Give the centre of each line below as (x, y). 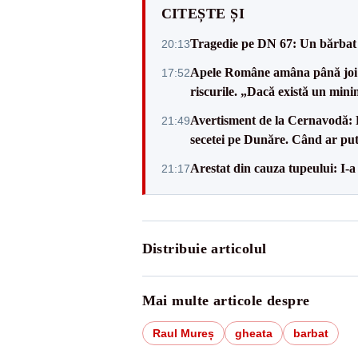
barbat (310, 333)
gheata (253, 333)
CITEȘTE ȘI (203, 13)
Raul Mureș (183, 333)
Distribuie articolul (204, 248)
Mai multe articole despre (226, 300)
